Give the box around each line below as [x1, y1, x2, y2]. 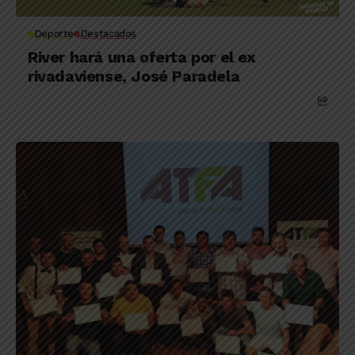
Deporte [33, 28, 74, 40]
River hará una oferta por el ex [28, 48, 256, 67]
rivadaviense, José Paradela [28, 67, 240, 86]
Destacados [79, 28, 136, 40]
